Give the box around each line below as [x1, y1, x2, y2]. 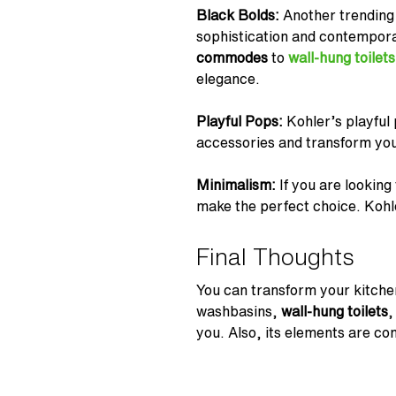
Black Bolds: [196, 7, 283, 22]
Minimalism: [196, 177, 276, 192]
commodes [196, 49, 271, 65]
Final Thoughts [196, 244, 354, 268]
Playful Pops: [196, 113, 286, 128]
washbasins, [196, 303, 281, 318]
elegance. [196, 71, 260, 86]
